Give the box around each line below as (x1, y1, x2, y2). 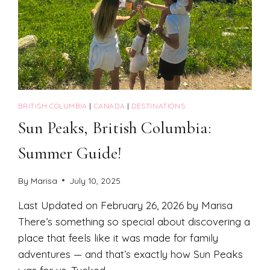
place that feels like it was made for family (18, 231, 219, 244)
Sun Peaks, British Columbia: (18, 118, 212, 139)
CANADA (93, 101, 125, 111)
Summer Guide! (18, 143, 122, 164)
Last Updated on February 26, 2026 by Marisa (18, 198, 233, 212)
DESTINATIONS (131, 101, 186, 111)
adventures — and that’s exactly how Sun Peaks (18, 247, 243, 260)
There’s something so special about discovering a (18, 215, 251, 228)
